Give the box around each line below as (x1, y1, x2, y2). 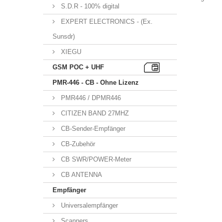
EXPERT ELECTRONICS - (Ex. (59, 18, 153, 25)
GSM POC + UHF (53, 63, 104, 71)
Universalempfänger (59, 202, 118, 209)
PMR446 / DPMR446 (59, 94, 121, 102)
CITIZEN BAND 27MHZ (59, 110, 129, 117)
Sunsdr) (53, 33, 75, 40)
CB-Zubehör (59, 140, 95, 148)
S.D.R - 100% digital (59, 2, 119, 10)
